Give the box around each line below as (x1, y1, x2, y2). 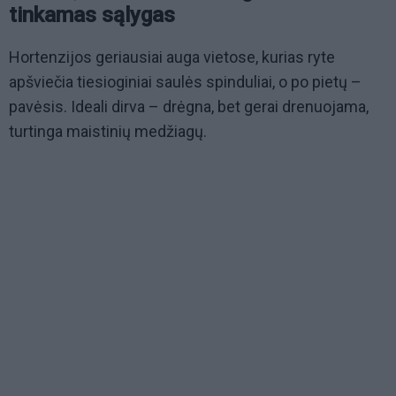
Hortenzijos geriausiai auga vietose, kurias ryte (9, 48, 335, 67)
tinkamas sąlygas (9, 3, 175, 28)
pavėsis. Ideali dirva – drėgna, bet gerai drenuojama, (9, 97, 369, 117)
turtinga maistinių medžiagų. (9, 122, 207, 141)
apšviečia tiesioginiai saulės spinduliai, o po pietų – (9, 72, 362, 92)
